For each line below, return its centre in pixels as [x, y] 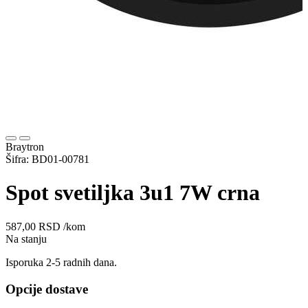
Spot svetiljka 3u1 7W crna [133, 193]
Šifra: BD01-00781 [47, 159]
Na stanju [26, 239]
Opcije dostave [47, 289]
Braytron [25, 147]
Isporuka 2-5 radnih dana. [61, 262]
